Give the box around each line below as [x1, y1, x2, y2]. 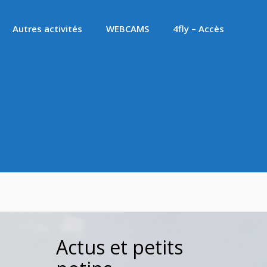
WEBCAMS [106, 23, 149, 35]
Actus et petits [55, 234, 183, 260]
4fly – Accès [173, 23, 224, 35]
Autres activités [13, 23, 82, 35]
